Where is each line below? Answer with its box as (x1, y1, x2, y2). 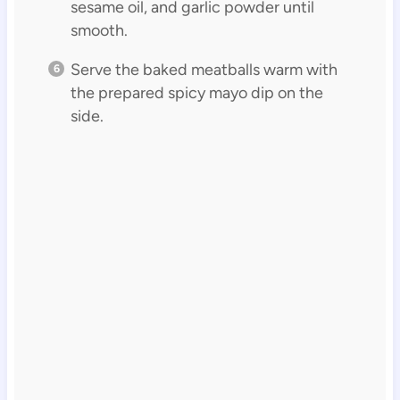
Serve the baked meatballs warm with (70, 60, 337, 80)
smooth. (70, 21, 128, 41)
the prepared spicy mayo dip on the (70, 83, 323, 104)
